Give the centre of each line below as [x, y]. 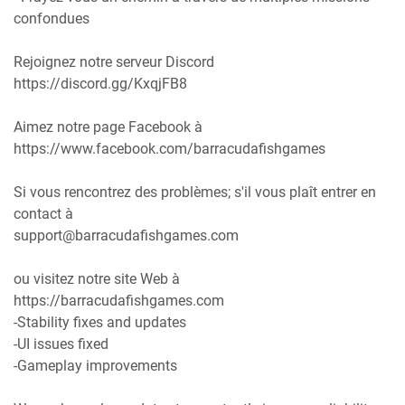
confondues [52, 19]
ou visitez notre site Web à [97, 279]
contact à [43, 214]
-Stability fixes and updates [100, 323]
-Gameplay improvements [95, 366]
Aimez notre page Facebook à [108, 127]
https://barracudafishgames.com [119, 301]
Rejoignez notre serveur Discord [114, 62]
